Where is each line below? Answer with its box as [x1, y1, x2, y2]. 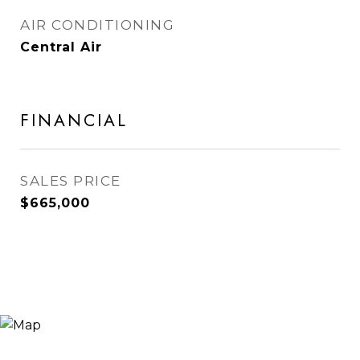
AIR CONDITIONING [20, 17, 174, 33]
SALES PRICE [20, 173, 121, 189]
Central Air [20, 39, 102, 55]
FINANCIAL [20, 108, 128, 133]
